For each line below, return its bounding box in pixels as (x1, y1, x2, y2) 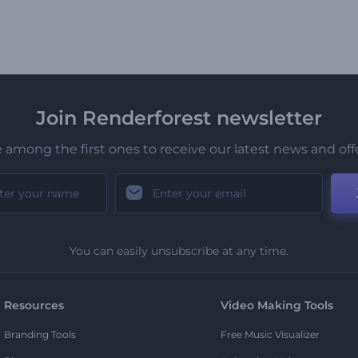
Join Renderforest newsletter (36, 105, 322, 129)
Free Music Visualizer (220, 328, 320, 340)
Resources (4, 297, 65, 312)
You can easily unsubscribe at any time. (70, 243, 288, 258)
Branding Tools (4, 328, 77, 340)
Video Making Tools (220, 297, 333, 312)
